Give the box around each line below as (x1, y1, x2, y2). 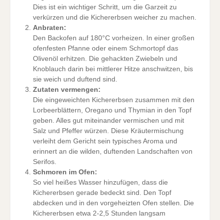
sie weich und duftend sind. (33, 76, 117, 83)
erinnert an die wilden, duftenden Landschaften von (33, 148, 192, 156)
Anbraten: (33, 24, 66, 32)
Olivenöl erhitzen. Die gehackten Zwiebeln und (33, 55, 177, 63)
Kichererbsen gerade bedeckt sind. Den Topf (33, 189, 171, 197)
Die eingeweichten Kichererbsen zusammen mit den (33, 96, 194, 104)
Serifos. (33, 158, 56, 166)
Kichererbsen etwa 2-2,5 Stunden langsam (33, 210, 165, 218)
